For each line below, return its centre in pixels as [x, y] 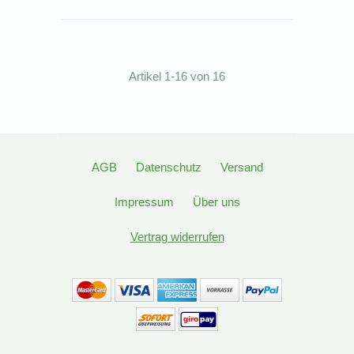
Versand [241, 167]
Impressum [144, 202]
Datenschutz [168, 167]
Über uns [216, 202]
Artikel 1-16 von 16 [177, 76]
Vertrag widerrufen [177, 237]
